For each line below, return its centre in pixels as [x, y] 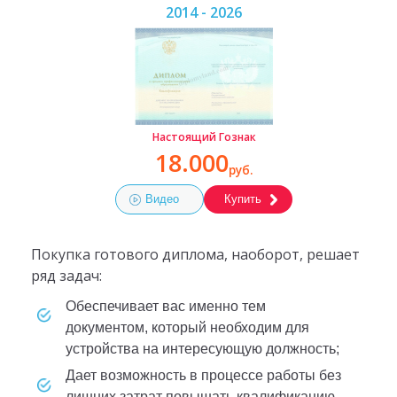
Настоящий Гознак [204, 136]
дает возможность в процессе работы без [70, 376]
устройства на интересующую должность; [202, 349]
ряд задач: [66, 275]
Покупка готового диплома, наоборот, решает [195, 254]
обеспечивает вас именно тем [70, 306]
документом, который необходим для [187, 327]
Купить [242, 199]
